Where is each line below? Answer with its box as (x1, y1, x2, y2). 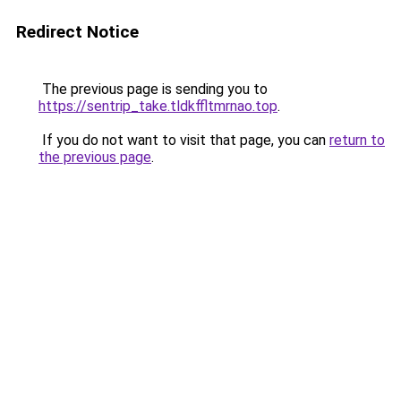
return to (329, 132, 385, 149)
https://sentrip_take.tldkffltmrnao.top (38, 98, 277, 115)
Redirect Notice (16, 21, 139, 42)
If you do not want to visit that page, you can (38, 132, 329, 149)
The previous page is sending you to (38, 81, 268, 98)
